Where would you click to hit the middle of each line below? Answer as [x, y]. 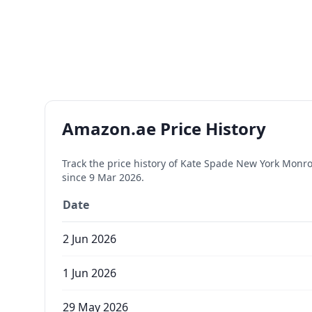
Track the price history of [121, 163]
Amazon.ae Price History [164, 128]
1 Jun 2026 [89, 273]
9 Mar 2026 [115, 177]
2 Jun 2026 [89, 239]
